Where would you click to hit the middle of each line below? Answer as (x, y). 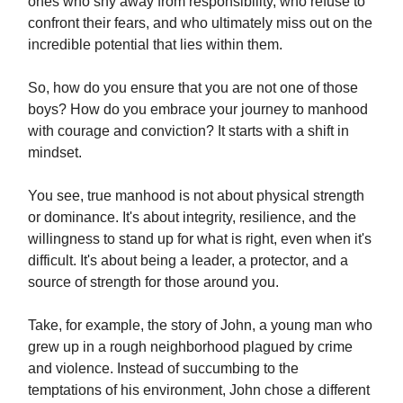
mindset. (55, 152)
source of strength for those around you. (153, 282)
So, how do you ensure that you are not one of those (193, 87)
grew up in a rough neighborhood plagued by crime (190, 346)
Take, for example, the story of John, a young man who (200, 325)
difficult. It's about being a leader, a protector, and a (188, 260)
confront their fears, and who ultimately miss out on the (200, 22)
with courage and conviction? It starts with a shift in (188, 130)
